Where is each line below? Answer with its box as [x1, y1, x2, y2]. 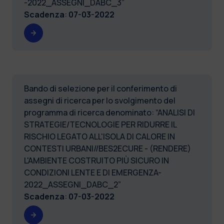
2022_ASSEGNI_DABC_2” [24, 178, 121, 190]
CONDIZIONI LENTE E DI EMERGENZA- [24, 166, 161, 178]
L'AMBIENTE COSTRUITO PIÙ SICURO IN [24, 154, 169, 166]
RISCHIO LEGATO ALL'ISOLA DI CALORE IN [24, 130, 175, 142]
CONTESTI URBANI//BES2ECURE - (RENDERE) [24, 142, 191, 154]
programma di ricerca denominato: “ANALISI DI [24, 106, 195, 118]
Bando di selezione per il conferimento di [24, 82, 177, 94]
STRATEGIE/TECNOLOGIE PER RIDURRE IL [24, 118, 176, 130]
